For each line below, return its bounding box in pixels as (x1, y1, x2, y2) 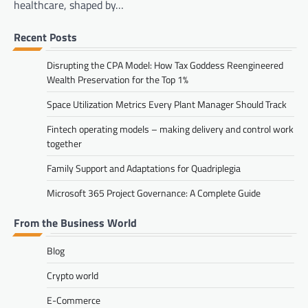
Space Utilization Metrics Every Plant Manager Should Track (47, 96, 287, 111)
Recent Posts (14, 28, 77, 45)
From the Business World (14, 214, 137, 231)
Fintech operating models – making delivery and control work (47, 121, 294, 136)
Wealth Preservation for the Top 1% (47, 71, 188, 87)
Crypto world (47, 267, 98, 283)
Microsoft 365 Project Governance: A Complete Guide (47, 185, 261, 200)
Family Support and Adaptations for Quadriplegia (47, 160, 241, 175)
